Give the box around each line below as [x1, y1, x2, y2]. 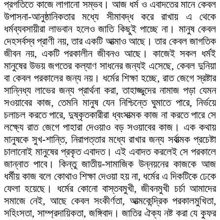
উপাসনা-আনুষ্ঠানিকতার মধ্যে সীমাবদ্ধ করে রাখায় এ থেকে [4, 11, 216, 23]
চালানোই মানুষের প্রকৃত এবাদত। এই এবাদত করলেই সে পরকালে [4, 146, 216, 158]
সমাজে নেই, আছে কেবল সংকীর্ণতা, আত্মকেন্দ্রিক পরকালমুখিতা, [4, 195, 216, 207]
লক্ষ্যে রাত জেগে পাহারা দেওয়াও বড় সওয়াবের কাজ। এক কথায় [4, 121, 216, 134]
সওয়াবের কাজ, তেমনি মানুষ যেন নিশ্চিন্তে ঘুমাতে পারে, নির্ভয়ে [4, 97, 216, 109]
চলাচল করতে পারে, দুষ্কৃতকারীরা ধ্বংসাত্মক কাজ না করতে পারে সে [4, 109, 216, 121]
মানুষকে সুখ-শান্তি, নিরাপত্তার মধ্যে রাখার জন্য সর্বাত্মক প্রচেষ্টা [4, 134, 216, 146]
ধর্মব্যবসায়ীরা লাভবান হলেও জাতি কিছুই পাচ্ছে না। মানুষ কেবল [4, 23, 216, 35]
